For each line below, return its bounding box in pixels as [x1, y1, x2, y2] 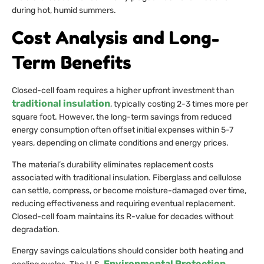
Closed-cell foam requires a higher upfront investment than [12, 85, 234, 96]
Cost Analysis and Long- [12, 27, 219, 49]
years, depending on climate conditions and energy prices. [12, 138, 229, 148]
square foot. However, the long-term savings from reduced [12, 112, 232, 123]
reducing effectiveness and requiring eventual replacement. [12, 198, 236, 209]
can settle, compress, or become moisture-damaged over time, [12, 185, 246, 196]
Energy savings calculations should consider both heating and [12, 246, 243, 256]
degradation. [12, 224, 60, 235]
